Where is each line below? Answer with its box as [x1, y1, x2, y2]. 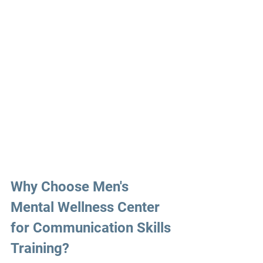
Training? [11, 240, 69, 257]
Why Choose [11, 178, 89, 195]
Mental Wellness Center [11, 199, 163, 216]
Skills [137, 220, 174, 237]
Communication [33, 220, 137, 237]
